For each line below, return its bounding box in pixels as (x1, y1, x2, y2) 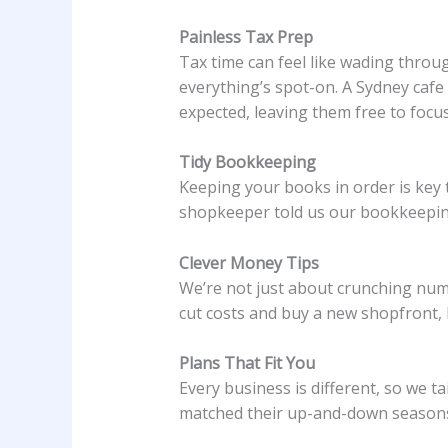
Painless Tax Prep (178, 25, 313, 48)
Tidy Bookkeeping (178, 151, 316, 174)
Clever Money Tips (178, 251, 319, 274)
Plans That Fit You (178, 352, 315, 375)
